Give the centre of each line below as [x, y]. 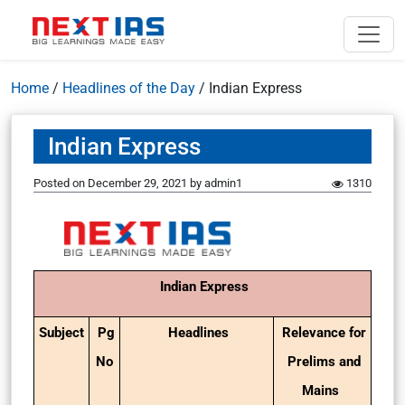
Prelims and [324, 362]
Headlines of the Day [129, 88]
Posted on [61, 183]
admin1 [223, 183]
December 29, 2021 [137, 183]
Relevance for [324, 333]
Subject [63, 333]
